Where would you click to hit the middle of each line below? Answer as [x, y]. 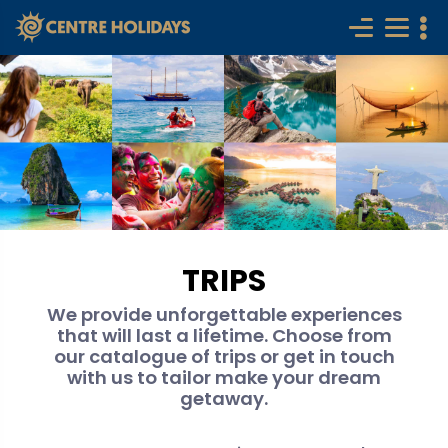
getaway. [224, 398]
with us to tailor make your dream [224, 377]
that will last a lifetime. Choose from [224, 335]
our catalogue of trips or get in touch [224, 356]
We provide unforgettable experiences [224, 314]
